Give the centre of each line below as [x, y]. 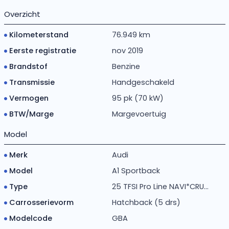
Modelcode [30, 218]
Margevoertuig [139, 114]
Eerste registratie [42, 50]
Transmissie [32, 82]
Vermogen [29, 98]
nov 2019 [128, 50]
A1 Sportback [136, 170]
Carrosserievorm [41, 202]
